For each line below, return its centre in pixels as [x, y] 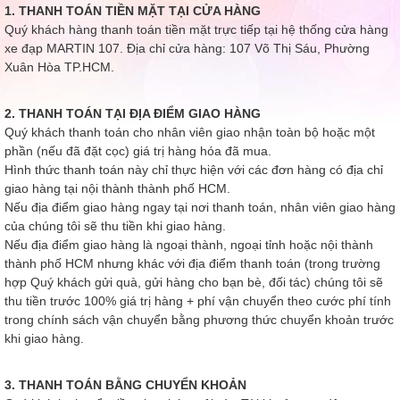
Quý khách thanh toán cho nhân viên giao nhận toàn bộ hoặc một [190, 132]
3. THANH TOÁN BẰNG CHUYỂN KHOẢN [125, 385]
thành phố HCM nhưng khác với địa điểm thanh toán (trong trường [192, 263]
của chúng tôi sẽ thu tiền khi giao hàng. [115, 226]
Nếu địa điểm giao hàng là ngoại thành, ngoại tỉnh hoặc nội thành [189, 245]
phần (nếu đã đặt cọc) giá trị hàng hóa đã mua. [138, 151]
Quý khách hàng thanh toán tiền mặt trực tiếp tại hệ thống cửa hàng [196, 29]
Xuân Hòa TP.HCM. [59, 67]
